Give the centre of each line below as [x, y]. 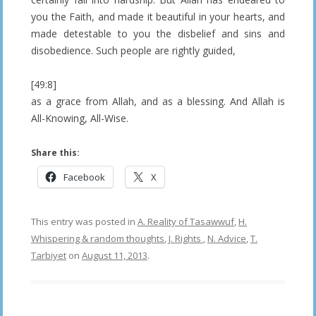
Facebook [84, 177]
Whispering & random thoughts [98, 239]
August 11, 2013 [115, 256]
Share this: [55, 153]
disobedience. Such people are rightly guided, [133, 51]
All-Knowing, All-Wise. [80, 119]
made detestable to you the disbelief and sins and [158, 34]
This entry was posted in [84, 222]
